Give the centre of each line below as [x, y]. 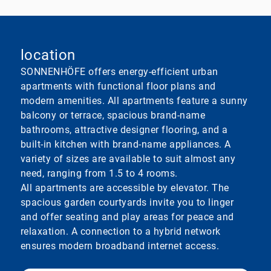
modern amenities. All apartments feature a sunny [134, 100]
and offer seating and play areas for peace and [127, 217]
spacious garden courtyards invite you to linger [127, 202]
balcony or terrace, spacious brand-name [113, 115]
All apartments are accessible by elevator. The [125, 188]
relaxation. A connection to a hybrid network [120, 231]
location [48, 55]
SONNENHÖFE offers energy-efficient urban [119, 71]
